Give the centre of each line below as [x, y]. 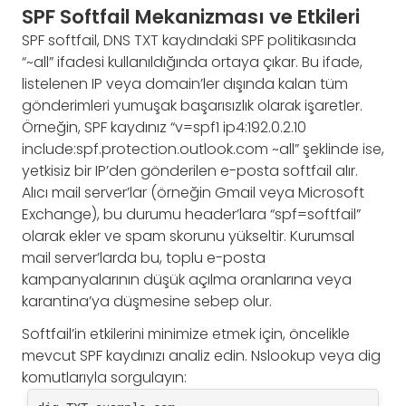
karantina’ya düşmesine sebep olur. [147, 302]
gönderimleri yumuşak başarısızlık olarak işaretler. [192, 106]
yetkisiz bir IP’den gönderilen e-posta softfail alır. [190, 171]
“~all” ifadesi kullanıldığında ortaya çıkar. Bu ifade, [192, 63]
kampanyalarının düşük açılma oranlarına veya [187, 280]
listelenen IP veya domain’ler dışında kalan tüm [185, 84]
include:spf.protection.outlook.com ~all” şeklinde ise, [203, 150]
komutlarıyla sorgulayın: [104, 378]
